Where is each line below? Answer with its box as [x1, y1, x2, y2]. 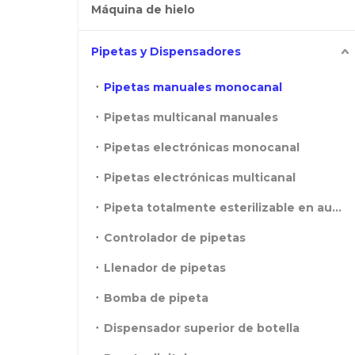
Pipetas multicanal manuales [104, 110, 278, 124]
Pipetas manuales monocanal [104, 80, 282, 94]
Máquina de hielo [91, 2, 195, 17]
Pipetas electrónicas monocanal [104, 140, 300, 155]
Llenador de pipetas [104, 261, 226, 275]
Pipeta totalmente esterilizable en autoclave [332, 200, 342, 215]
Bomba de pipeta [104, 291, 208, 305]
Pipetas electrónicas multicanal [104, 170, 296, 185]
